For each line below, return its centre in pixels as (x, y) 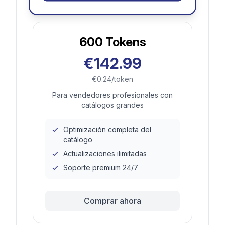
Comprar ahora (113, 201)
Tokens (124, 42)
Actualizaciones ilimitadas (105, 153)
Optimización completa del (107, 129)
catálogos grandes (113, 105)
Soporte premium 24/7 (101, 167)
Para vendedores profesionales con (113, 95)
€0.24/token (113, 79)
